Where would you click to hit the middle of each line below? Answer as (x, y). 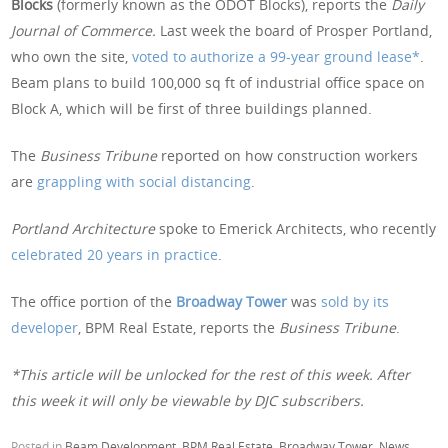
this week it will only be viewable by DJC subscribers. (188, 400)
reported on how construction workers (288, 155)
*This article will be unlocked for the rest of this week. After (211, 374)
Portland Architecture (83, 228)
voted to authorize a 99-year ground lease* (276, 56)
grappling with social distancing (144, 181)
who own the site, (72, 56)
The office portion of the (94, 301)
